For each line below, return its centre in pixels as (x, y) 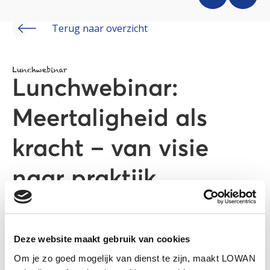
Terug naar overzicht (100, 28)
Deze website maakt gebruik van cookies (102, 239)
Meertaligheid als (110, 119)
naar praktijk (84, 179)
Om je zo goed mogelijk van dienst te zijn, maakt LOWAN (135, 258)
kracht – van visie (110, 149)
